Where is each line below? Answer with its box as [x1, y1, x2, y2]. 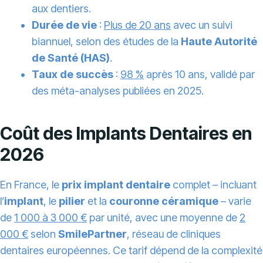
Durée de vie [32, 19, 97, 32]
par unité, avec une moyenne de [87, 211, 240, 224]
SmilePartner [58, 228, 127, 241]
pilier [59, 195, 85, 208]
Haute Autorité [181, 35, 257, 48]
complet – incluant [170, 178, 257, 191]
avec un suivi [171, 19, 232, 32]
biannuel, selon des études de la [32, 35, 181, 48]
